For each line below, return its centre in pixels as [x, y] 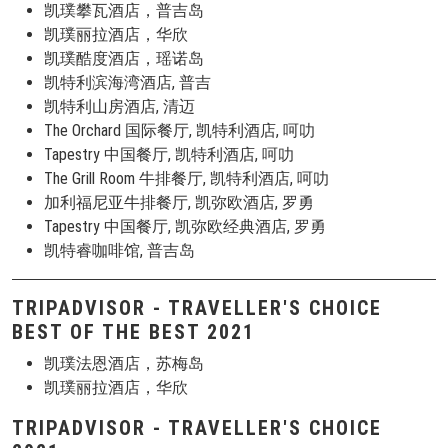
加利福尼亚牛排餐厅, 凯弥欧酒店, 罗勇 [179, 202]
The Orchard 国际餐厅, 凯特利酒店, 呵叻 [179, 130]
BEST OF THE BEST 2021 [133, 332]
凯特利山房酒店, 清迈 [119, 106]
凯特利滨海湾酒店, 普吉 [127, 82]
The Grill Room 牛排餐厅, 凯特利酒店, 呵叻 [186, 178]
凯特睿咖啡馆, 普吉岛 [119, 250]
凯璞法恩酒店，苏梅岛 [124, 363]
